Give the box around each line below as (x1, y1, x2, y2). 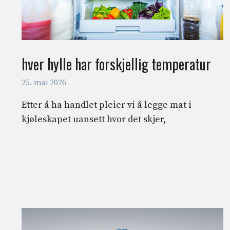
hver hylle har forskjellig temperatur (22, 53, 211, 74)
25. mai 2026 (22, 78, 66, 88)
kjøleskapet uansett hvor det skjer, (22, 113, 166, 126)
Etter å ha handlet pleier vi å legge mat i (22, 99, 191, 111)
